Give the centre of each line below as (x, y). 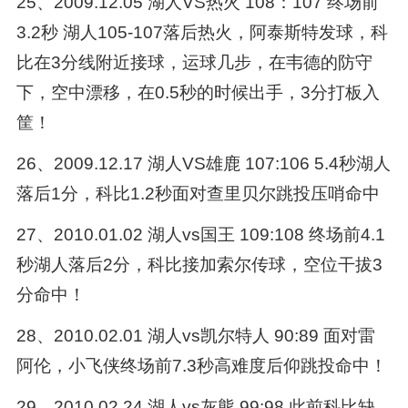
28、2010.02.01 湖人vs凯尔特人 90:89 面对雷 (195, 335)
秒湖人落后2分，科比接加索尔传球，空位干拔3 (199, 264)
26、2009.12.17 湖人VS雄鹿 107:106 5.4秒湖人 (203, 163)
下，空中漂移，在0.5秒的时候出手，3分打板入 (198, 92)
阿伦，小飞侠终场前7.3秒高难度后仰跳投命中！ (201, 365)
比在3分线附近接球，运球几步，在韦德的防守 (194, 62)
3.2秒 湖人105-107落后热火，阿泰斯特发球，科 (202, 32)
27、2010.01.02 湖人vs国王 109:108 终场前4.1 (200, 234)
